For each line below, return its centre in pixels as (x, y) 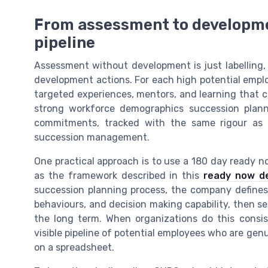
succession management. (92, 138)
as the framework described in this (119, 176)
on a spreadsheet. (74, 248)
